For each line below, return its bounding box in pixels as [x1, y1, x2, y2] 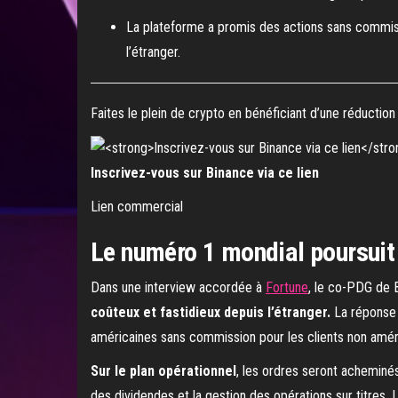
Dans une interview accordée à [91, 278, 266, 296]
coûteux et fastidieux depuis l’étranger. [91, 303, 330, 321]
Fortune [266, 278, 308, 296]
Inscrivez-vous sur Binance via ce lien [91, 163, 319, 181]
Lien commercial [91, 197, 183, 215]
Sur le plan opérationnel [91, 362, 236, 379]
